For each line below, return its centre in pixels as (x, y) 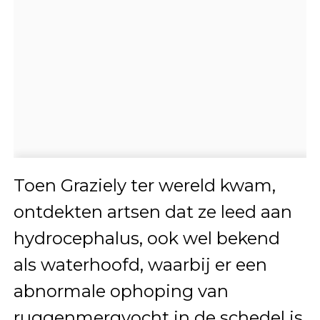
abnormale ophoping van (121, 291)
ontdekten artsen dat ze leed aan (152, 211)
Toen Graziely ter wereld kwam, (144, 185)
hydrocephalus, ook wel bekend (146, 238)
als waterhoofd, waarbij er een (140, 264)
